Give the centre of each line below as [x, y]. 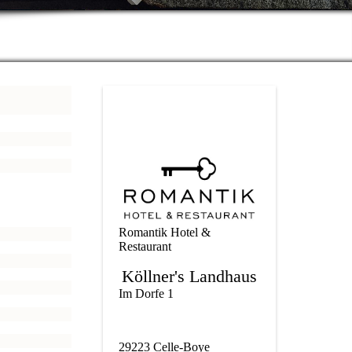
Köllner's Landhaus [189, 276]
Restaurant [145, 246]
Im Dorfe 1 [146, 293]
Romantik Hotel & [165, 232]
